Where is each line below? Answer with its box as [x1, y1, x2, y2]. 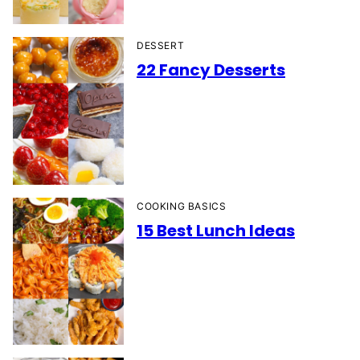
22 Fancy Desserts [137, 58, 285, 81]
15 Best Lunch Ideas [137, 219, 295, 242]
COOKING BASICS [137, 199, 227, 212]
